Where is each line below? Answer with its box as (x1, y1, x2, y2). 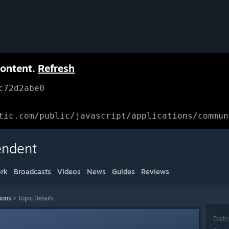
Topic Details (18, 194, 54, 202)
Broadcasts (14, 167, 51, 176)
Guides (112, 167, 135, 176)
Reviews (141, 167, 169, 176)
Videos (57, 167, 81, 176)
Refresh (38, 62, 75, 75)
